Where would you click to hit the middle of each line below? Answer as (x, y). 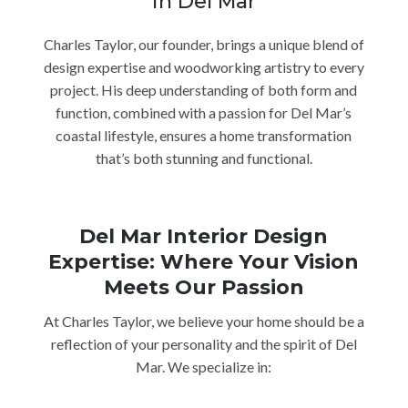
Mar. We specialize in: (204, 366)
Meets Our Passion (204, 287)
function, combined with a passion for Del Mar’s (204, 112)
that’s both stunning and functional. (204, 158)
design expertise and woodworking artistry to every (204, 66)
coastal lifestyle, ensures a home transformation (204, 135)
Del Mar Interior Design (204, 236)
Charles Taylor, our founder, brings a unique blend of (204, 44)
